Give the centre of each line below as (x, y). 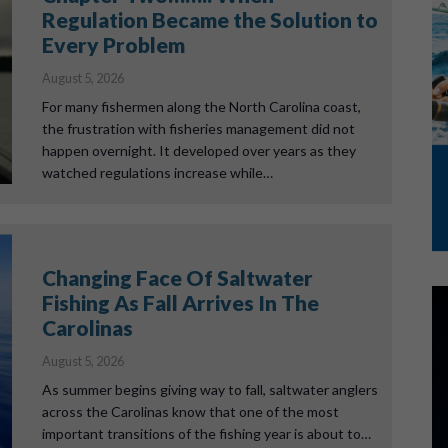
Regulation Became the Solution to (209, 19)
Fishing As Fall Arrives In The (180, 302)
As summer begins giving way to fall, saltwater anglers (209, 389)
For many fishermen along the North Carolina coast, (201, 106)
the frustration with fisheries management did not (198, 128)
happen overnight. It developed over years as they (198, 150)
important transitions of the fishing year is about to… (206, 433)
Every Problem (113, 44)
